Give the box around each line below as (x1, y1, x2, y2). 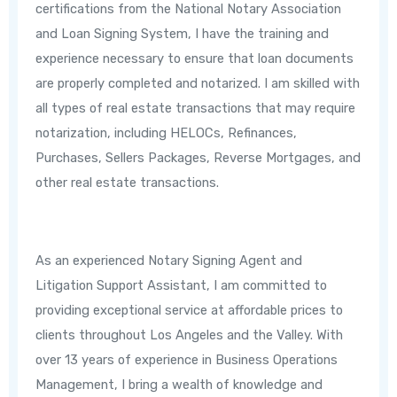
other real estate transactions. (35, 175, 220, 191)
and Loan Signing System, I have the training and (35, 26, 330, 43)
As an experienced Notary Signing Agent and (35, 253, 303, 269)
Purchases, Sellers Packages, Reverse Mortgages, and (35, 150, 362, 167)
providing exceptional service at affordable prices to (35, 302, 344, 319)
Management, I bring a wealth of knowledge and (35, 377, 323, 393)
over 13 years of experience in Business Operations (35, 352, 339, 369)
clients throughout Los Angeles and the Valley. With (35, 327, 344, 344)
